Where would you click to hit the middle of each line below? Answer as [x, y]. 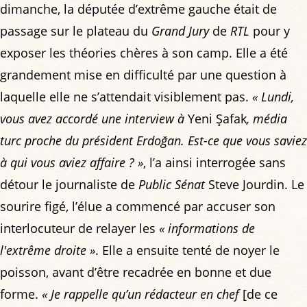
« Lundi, [273, 96]
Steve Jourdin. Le [255, 184]
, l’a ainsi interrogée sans [214, 162]
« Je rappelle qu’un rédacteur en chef [140, 294]
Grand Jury [180, 30]
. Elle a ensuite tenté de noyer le [187, 250]
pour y [270, 30]
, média [267, 118]
